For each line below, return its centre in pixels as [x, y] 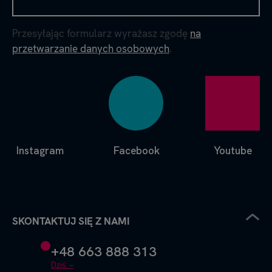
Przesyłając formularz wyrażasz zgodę [101, 33]
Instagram [39, 151]
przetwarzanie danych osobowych [91, 49]
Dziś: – [62, 265]
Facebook [136, 151]
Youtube [233, 151]
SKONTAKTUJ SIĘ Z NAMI [71, 221]
